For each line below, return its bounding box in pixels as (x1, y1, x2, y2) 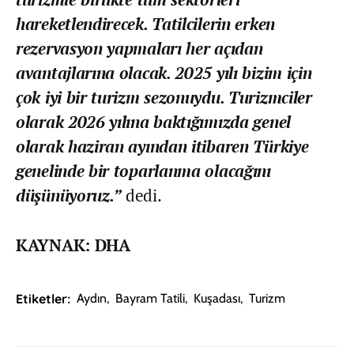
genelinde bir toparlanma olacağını (16, 159, 271, 182)
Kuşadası (194, 290, 240, 306)
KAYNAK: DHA (16, 233, 130, 256)
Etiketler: (16, 290, 70, 307)
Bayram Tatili (115, 290, 185, 306)
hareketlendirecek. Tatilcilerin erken (16, 12, 275, 35)
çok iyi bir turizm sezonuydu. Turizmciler (16, 85, 312, 108)
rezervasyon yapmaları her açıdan (16, 36, 263, 59)
